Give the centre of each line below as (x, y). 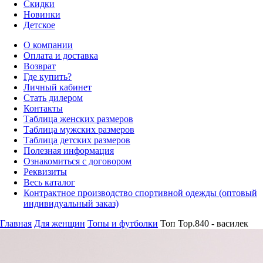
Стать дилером (53, 98)
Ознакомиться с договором (77, 161)
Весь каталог (49, 183)
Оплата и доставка (61, 56)
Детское (39, 25)
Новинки (42, 15)
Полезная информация (69, 151)
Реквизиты (45, 172)
